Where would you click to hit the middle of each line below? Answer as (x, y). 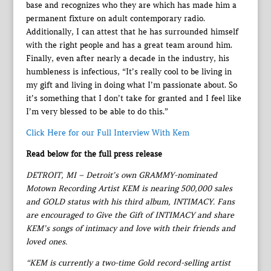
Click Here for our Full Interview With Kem (107, 132)
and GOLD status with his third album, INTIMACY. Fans (130, 201)
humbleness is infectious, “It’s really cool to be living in (129, 71)
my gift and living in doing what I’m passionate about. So (131, 85)
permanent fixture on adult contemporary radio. (115, 18)
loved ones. (46, 241)
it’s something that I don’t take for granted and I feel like (133, 98)
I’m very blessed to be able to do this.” (97, 111)
